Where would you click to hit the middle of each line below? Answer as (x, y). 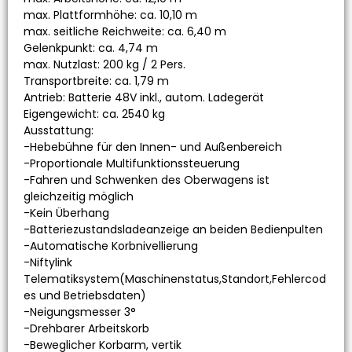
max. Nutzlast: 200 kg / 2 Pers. (104, 65)
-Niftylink (48, 263)
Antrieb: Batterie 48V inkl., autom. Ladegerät (144, 98)
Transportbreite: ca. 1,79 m (96, 81)
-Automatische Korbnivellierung (111, 246)
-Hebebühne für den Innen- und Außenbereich (153, 147)
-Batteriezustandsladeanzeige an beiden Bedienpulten (173, 230)
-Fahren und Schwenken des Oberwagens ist (147, 180)
